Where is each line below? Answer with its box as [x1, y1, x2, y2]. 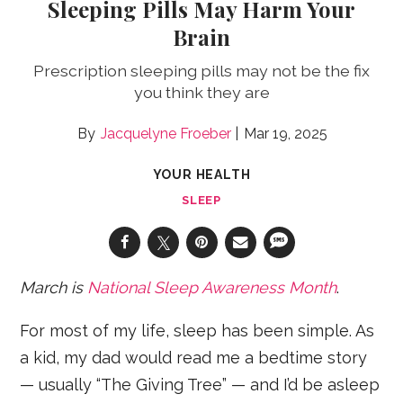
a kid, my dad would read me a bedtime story [20, 347, 368, 367]
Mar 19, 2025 [244, 124, 327, 142]
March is [20, 277, 88, 297]
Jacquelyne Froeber [101, 124, 231, 142]
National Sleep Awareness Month [87, 277, 337, 297]
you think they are [133, 82, 270, 102]
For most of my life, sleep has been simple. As [20, 320, 375, 340]
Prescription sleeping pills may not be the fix [33, 60, 370, 80]
